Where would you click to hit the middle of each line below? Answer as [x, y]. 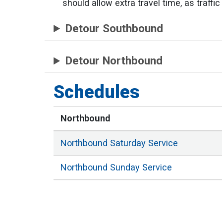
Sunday [125, 167]
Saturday [128, 143]
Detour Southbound [114, 29]
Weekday [128, 191]
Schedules [97, 92]
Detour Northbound [114, 61]
